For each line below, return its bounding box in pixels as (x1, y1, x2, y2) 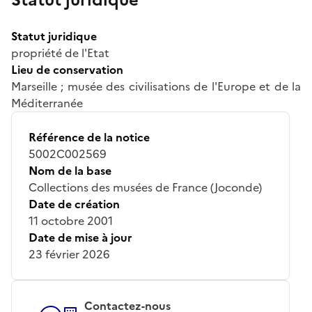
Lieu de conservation (11, 61, 123, 78)
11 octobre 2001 (29, 212, 113, 229)
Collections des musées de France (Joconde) (29, 178, 262, 196)
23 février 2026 (29, 245, 110, 263)
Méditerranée (11, 94, 83, 111)
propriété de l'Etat (11, 44, 109, 61)
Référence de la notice (29, 128, 150, 146)
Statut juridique (11, 27, 97, 45)
